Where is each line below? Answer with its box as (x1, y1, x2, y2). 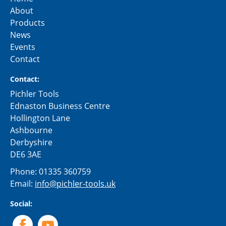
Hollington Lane (10, 112, 70, 124)
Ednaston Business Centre (10, 100, 110, 112)
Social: (10, 199, 32, 209)
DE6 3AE (10, 149, 41, 160)
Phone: (10, 166, 39, 178)
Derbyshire (10, 137, 52, 148)
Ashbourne (10, 125, 52, 136)
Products (10, 17, 45, 29)
